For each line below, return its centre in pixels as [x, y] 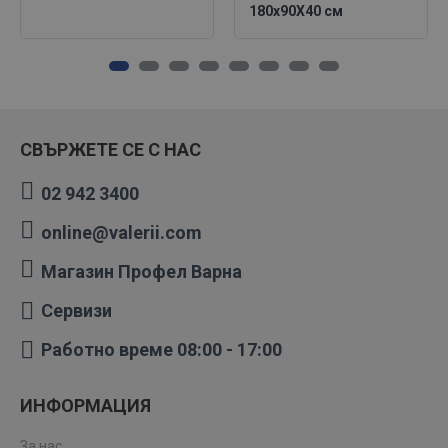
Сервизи [76, 310]
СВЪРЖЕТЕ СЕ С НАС [110, 149]
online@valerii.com [121, 232]
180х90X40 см [296, 11]
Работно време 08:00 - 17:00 [161, 349]
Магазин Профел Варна [141, 271]
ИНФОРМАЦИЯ [85, 405]
